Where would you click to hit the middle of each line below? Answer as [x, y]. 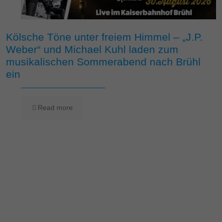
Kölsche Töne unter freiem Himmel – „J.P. [104, 37]
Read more [55, 108]
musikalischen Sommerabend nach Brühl [103, 62]
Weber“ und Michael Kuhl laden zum [92, 50]
